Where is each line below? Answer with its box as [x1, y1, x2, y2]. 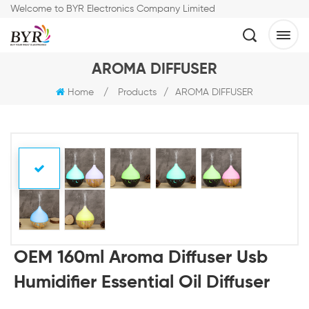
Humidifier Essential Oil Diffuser [14, 274, 270, 292]
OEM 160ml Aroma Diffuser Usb [14, 249, 268, 267]
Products [118, 88, 157, 97]
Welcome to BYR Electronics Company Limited [10, 4, 215, 14]
